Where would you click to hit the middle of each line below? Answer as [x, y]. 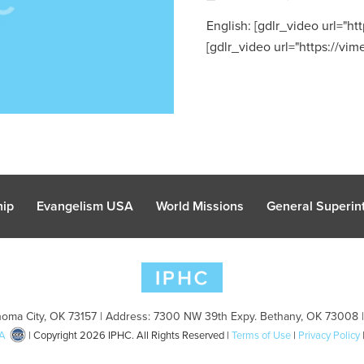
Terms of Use [261, 335]
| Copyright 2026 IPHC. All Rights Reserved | [129, 335]
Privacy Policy [329, 335]
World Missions [200, 206]
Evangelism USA [85, 206]
